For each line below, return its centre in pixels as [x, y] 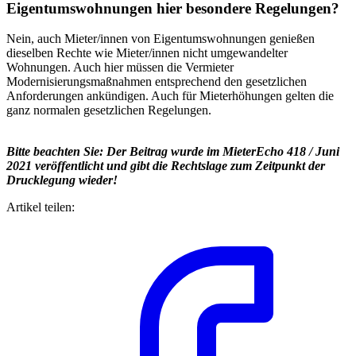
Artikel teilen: [41, 207]
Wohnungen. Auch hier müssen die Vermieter [120, 68]
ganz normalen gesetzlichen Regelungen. [110, 110]
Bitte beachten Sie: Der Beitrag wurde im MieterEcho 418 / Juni [173, 152]
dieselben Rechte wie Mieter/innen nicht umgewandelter [147, 53]
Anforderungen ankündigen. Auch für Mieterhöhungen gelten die [170, 96]
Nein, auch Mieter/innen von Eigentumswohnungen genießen [161, 39]
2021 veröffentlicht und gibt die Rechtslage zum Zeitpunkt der [166, 166]
